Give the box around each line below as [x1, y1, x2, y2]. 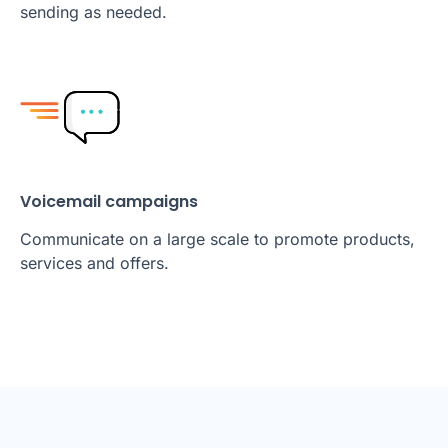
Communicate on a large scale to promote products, [20, 229, 415, 250]
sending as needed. [20, 2, 167, 23]
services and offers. [20, 253, 169, 274]
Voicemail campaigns [20, 190, 198, 214]
